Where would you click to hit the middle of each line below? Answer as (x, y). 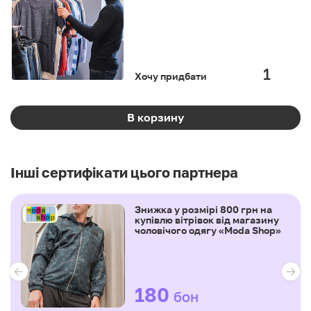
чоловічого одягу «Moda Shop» (208, 230)
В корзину (155, 117)
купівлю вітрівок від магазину (207, 219)
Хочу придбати (170, 76)
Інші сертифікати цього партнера (124, 172)
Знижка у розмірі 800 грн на (203, 209)
